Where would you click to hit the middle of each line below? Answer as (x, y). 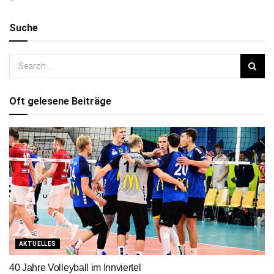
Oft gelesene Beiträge (60, 101)
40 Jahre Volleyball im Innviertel (75, 267)
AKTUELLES (38, 243)
